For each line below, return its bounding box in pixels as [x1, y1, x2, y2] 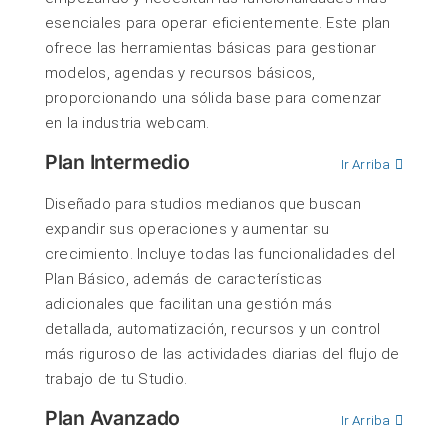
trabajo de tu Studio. [45, 370, 188, 389]
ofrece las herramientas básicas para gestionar [45, 39, 377, 58]
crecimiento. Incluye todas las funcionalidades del [45, 245, 395, 264]
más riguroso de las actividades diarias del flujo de [45, 345, 400, 364]
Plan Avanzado [45, 406, 181, 431]
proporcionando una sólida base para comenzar [45, 89, 382, 108]
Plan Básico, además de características [45, 270, 323, 289]
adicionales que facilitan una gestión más [45, 295, 332, 314]
